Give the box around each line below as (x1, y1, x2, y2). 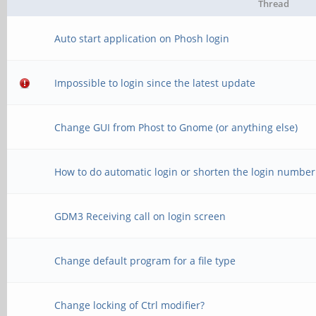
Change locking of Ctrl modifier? (54, 298, 205, 312)
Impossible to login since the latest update (54, 76, 256, 90)
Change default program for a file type (54, 254, 236, 267)
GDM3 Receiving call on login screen (54, 209, 226, 223)
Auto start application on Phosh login (54, 32, 230, 45)
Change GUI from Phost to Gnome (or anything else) (54, 121, 298, 134)
